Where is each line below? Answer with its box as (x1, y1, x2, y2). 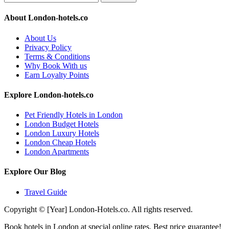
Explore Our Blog (4, 167, 66, 176)
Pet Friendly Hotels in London (25, 110, 123, 120)
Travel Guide (25, 187, 67, 196)
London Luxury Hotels (25, 129, 99, 138)
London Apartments (25, 147, 89, 156)
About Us (25, 33, 56, 42)
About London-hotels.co (4, 13, 88, 22)
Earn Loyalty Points (25, 70, 89, 79)
